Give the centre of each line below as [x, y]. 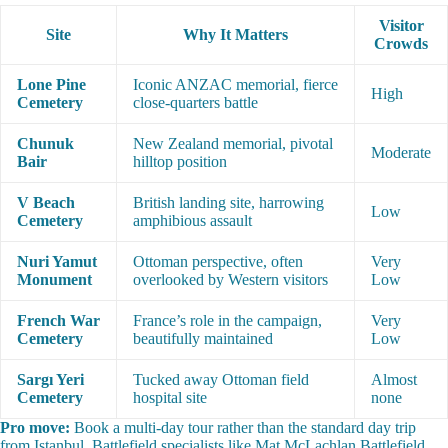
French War [58, 321]
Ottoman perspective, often [218, 262]
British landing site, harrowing [228, 203]
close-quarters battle [195, 103]
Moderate [401, 153]
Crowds [401, 44]
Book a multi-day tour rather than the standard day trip [243, 428]
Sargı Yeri [50, 380]
